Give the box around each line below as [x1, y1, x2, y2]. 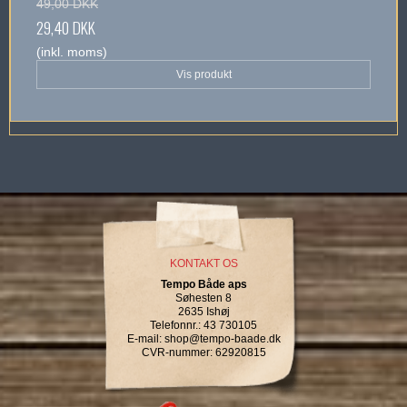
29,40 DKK [36, 15, 95, 40]
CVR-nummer [141, 346, 210, 360]
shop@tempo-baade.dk [164, 333, 281, 346]
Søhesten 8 [175, 292, 232, 305]
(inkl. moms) [36, 45, 107, 60]
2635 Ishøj [177, 305, 230, 319]
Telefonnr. [150, 319, 198, 333]
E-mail [126, 333, 159, 346]
